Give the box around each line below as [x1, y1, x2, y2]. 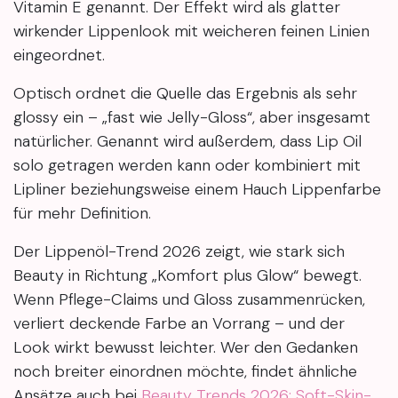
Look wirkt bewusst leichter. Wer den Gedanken [13, 337, 358, 359]
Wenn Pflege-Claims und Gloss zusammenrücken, [13, 289, 365, 311]
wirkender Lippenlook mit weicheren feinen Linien [13, 20, 370, 43]
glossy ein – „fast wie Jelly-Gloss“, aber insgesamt [13, 107, 370, 129]
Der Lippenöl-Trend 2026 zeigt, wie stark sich [13, 241, 345, 263]
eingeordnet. [13, 44, 105, 67]
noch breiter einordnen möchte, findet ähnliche [13, 361, 357, 383]
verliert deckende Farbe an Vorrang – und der [13, 313, 345, 335]
